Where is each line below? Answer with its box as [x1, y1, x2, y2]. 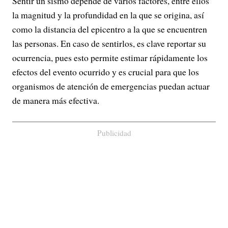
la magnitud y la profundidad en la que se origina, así [12, 9, 204, 21]
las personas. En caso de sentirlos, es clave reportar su [12, 37, 206, 49]
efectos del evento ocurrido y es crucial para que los [12, 66, 199, 78]
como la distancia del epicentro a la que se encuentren [12, 23, 207, 35]
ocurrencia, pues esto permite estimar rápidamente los [12, 51, 208, 64]
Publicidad [97, 128, 131, 138]
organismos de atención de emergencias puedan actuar [12, 80, 210, 92]
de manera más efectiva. [12, 94, 99, 106]
